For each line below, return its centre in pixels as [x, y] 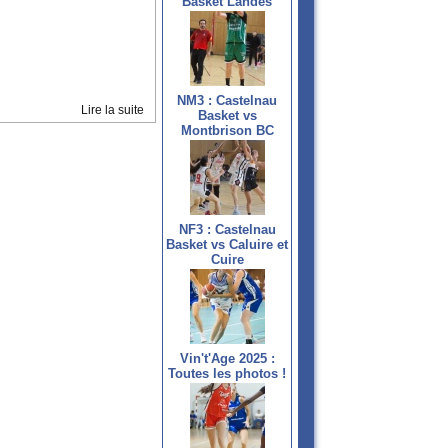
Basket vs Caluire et [227, 245]
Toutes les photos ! [227, 374]
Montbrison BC [227, 131]
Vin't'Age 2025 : [227, 359]
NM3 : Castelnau [227, 101]
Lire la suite [112, 110]
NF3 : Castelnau [227, 230]
